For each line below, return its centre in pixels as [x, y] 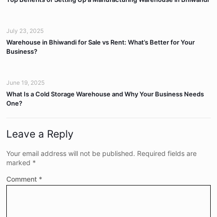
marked [20, 163]
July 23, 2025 [25, 31]
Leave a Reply [40, 134]
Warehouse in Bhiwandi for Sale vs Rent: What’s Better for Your [101, 42]
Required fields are [167, 153]
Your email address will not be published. [71, 153]
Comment [23, 179]
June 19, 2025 [26, 83]
